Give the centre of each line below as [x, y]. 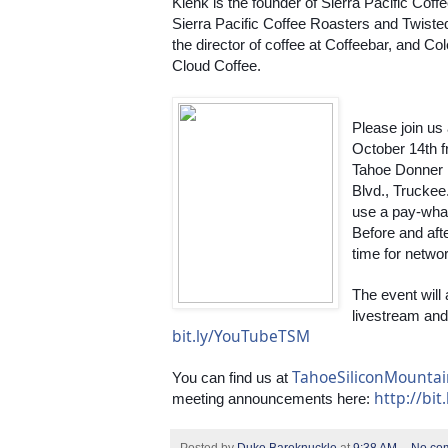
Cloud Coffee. [216, 65]
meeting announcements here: [273, 398]
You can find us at [232, 377]
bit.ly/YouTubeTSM [241, 335]
